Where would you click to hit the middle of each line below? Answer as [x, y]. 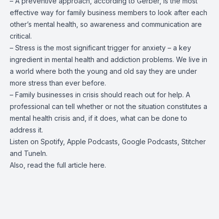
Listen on [25, 142]
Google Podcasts [150, 142]
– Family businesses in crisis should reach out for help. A [100, 95]
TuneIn [35, 153]
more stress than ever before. [58, 83]
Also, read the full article [50, 165]
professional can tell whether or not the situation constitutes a [109, 106]
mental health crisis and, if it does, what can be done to [99, 118]
